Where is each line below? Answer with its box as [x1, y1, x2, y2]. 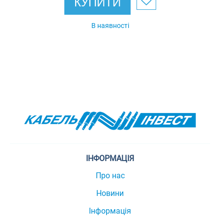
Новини [96, 188, 124, 198]
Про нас [95, 170, 125, 180]
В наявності [91, 21, 129, 29]
